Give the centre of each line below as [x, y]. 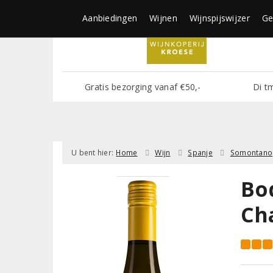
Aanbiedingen [110, 18]
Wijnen [163, 18]
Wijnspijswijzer [219, 18]
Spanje [200, 152]
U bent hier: [93, 152]
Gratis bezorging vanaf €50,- [143, 87]
